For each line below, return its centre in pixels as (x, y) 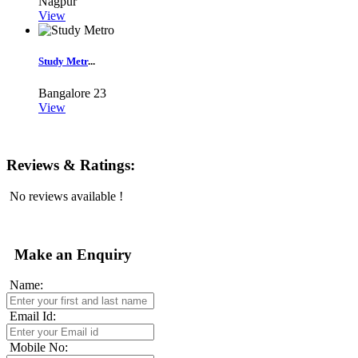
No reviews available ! (65, 196)
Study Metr (63, 62)
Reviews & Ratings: (71, 165)
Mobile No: (37, 348)
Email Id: (33, 316)
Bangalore (64, 93)
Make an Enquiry (69, 254)
